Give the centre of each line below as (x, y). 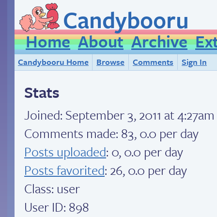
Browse (110, 62)
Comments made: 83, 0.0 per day (111, 133)
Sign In (194, 62)
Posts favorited (64, 170)
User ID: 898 (57, 207)
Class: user (52, 188)
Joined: (45, 115)
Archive (159, 41)
